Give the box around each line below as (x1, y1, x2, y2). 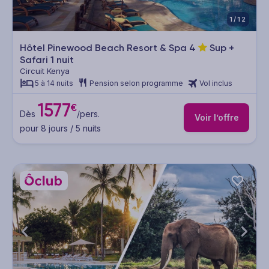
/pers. (76, 108, 100, 119)
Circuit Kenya (20, 66, 70, 76)
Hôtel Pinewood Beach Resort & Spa (20, 42, 189, 54)
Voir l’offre (194, 112, 239, 123)
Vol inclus (199, 79, 232, 88)
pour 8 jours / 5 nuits (20, 122, 101, 133)
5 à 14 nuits (35, 79, 73, 88)
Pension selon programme (89, 79, 183, 88)
